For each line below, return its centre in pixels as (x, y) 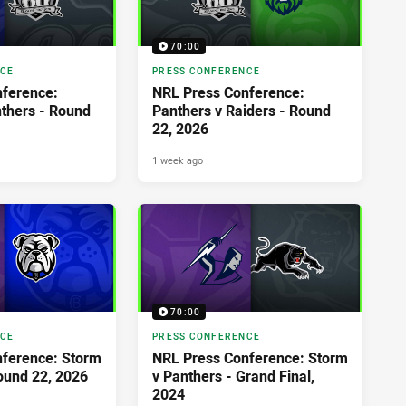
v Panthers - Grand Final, (233, 377)
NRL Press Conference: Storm (250, 358)
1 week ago (178, 160)
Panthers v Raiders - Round (242, 111)
